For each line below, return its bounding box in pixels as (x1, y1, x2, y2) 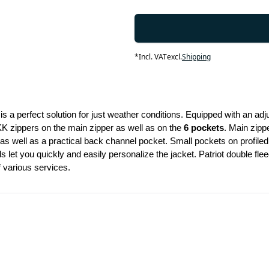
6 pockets (184, 123, 224, 133)
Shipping (181, 52, 211, 62)
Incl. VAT (138, 52, 167, 62)
